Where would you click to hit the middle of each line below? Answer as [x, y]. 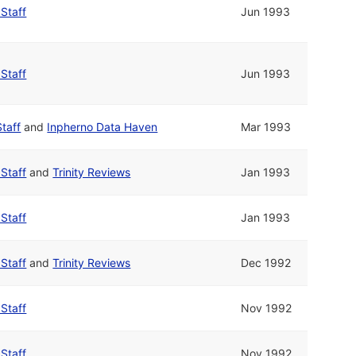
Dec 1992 [266, 263]
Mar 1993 [266, 127]
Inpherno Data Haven [103, 127]
